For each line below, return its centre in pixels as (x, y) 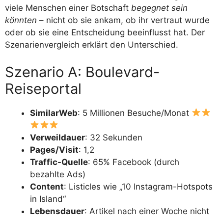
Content (47, 186)
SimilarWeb (54, 113)
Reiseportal (43, 88)
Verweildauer (57, 137)
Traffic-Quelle (59, 162)
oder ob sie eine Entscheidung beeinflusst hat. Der (105, 33)
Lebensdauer (57, 211)
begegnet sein (159, 8)
